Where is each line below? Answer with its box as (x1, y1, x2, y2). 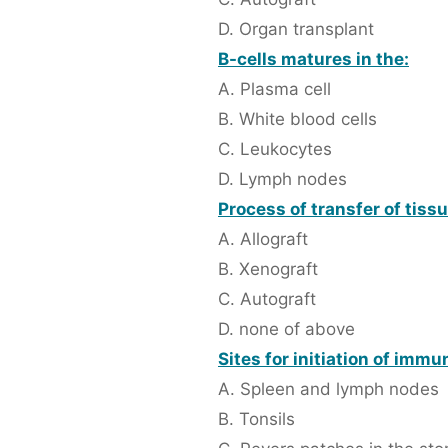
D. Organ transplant (218, 19, 374, 40)
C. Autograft (218, 289, 316, 310)
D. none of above (218, 319, 355, 340)
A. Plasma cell (218, 79, 331, 100)
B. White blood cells (218, 109, 377, 130)
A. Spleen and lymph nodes (218, 379, 439, 400)
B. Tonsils (218, 409, 295, 430)
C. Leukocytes (218, 139, 332, 160)
